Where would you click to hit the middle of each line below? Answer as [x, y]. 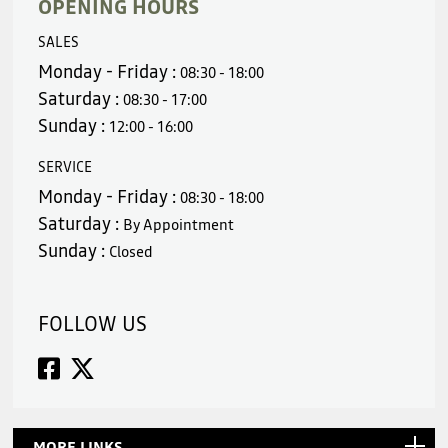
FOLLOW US [93, 324]
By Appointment [179, 225]
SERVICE [65, 167]
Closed [131, 252]
